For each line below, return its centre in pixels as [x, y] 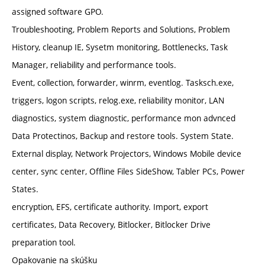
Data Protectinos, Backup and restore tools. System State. [123, 136]
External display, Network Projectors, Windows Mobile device [127, 154]
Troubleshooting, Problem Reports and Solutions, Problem [121, 30]
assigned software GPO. [58, 12]
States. [25, 189]
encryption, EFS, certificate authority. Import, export [110, 207]
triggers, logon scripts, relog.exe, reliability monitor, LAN [118, 101]
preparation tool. [44, 243]
